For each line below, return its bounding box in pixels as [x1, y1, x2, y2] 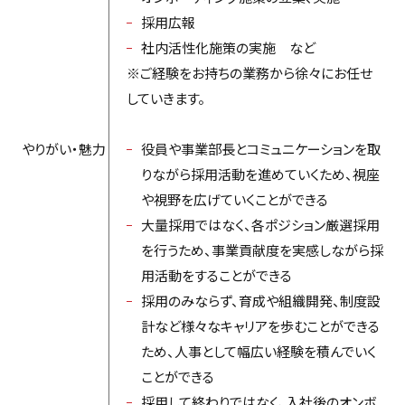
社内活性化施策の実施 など [140, 37, 316, 57]
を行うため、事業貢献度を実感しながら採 [140, 240, 383, 259]
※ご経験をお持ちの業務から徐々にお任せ [126, 62, 372, 82]
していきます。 [126, 88, 205, 108]
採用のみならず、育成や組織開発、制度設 [140, 290, 381, 310]
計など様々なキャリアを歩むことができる [140, 316, 380, 335]
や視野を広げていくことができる [140, 189, 328, 209]
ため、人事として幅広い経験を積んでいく [140, 341, 376, 361]
